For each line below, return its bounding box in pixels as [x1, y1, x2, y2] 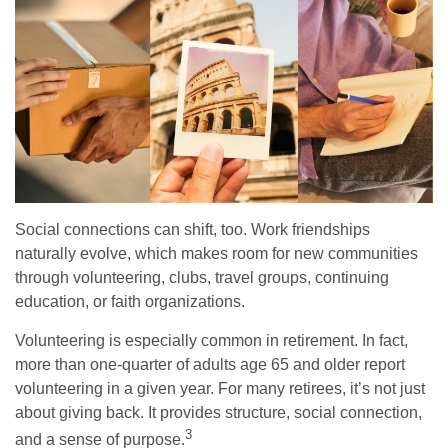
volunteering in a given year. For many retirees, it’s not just [15, 380, 425, 398]
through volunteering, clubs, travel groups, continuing [15, 269, 389, 287]
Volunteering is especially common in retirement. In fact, [15, 332, 408, 350]
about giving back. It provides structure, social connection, [15, 404, 422, 422]
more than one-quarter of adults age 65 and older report [15, 356, 405, 374]
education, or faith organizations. [15, 293, 245, 311]
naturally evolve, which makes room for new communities [15, 245, 418, 263]
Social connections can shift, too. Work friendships [15, 221, 370, 239]
